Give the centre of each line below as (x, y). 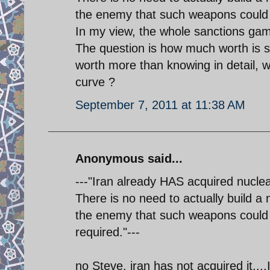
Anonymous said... (129, 158)
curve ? (95, 82)
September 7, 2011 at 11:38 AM (160, 105)
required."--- (108, 232)
